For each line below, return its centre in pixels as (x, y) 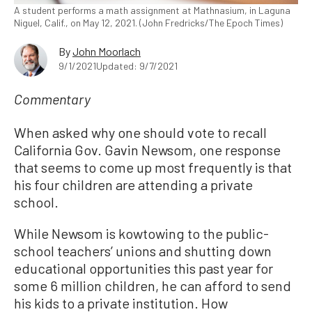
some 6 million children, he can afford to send (153, 286)
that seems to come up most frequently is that (153, 167)
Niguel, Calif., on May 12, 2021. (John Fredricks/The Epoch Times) (148, 23)
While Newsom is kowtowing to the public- (141, 233)
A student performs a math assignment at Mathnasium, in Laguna (152, 10)
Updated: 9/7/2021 (137, 66)
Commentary (52, 101)
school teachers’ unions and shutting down (143, 251)
